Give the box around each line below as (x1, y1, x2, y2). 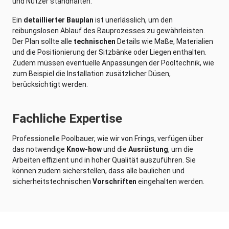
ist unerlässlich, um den (94, 15, 173, 24)
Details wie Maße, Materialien (116, 37, 213, 45)
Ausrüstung (128, 145, 168, 153)
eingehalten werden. (136, 177, 204, 186)
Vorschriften (93, 177, 136, 186)
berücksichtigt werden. (12, 80, 88, 88)
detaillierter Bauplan (24, 15, 94, 24)
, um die (168, 145, 193, 153)
